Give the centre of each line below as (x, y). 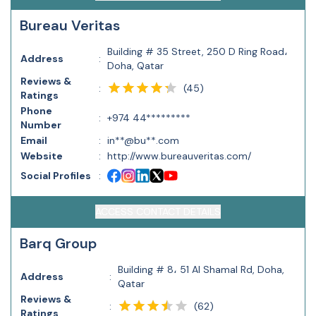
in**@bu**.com (143, 140)
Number (41, 125)
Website (42, 156)
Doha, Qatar (135, 66)
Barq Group (58, 243)
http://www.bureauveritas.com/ (179, 156)
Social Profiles (56, 176)
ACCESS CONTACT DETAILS (158, 212)
